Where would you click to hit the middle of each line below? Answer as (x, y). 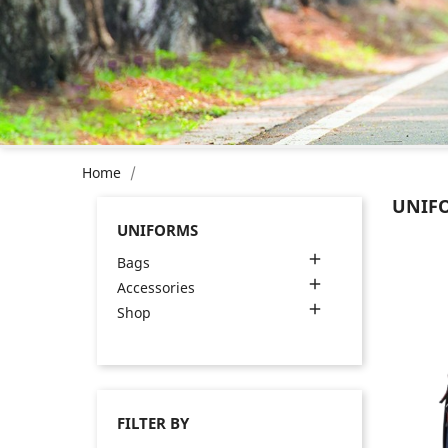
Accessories (156, 288)
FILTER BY (153, 423)
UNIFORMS (158, 230)
